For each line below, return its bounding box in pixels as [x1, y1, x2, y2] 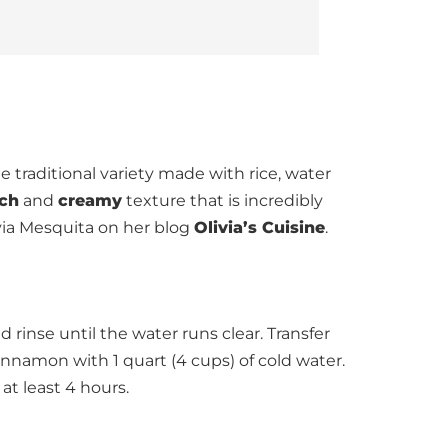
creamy [58, 191, 122, 210]
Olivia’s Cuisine [194, 218, 325, 237]
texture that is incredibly [122, 191, 323, 210]
